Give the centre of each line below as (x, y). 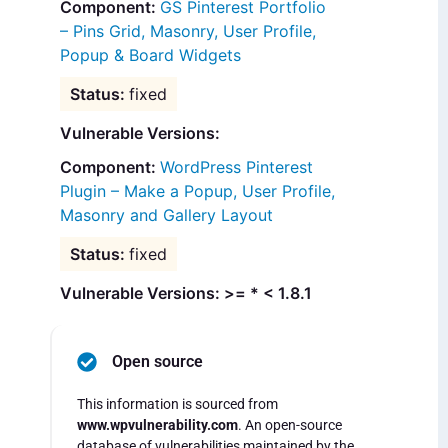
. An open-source (290, 425)
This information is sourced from (177, 404)
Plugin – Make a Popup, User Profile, (197, 191)
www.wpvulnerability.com (157, 425)
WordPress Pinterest (236, 167)
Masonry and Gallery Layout (166, 215)
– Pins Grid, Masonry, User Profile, (188, 31)
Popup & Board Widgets (150, 55)
